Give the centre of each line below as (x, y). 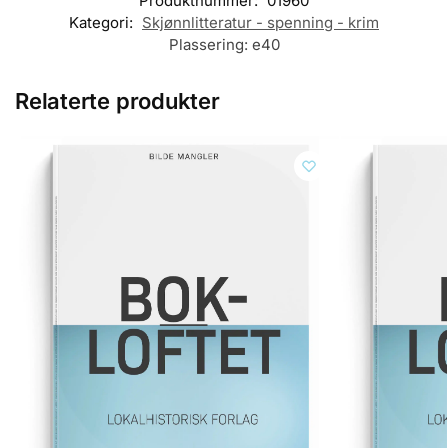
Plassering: (210, 44)
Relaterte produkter (117, 100)
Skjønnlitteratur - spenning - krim (260, 22)
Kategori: (103, 22)
